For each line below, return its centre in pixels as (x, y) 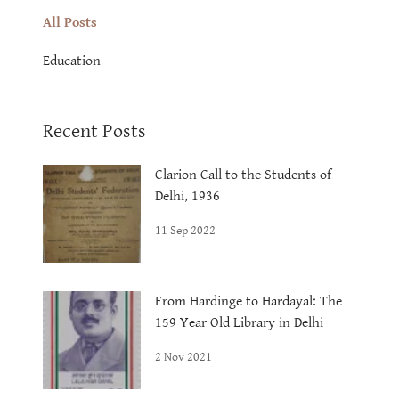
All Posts (70, 22)
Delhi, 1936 (187, 196)
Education (72, 61)
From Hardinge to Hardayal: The (248, 301)
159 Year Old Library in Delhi (241, 322)
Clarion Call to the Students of (243, 175)
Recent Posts (94, 131)
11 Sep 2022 (185, 230)
